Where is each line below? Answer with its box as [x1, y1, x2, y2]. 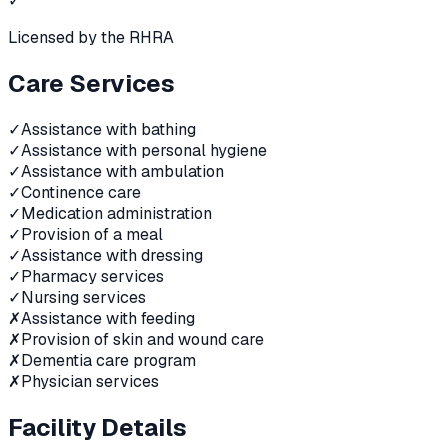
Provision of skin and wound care [21, 329, 264, 351]
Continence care [21, 182, 141, 204]
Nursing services [21, 287, 146, 309]
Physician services [21, 371, 159, 393]
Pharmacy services [21, 266, 164, 288]
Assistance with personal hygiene [21, 140, 267, 162]
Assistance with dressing [21, 245, 203, 267]
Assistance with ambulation [21, 161, 224, 183]
